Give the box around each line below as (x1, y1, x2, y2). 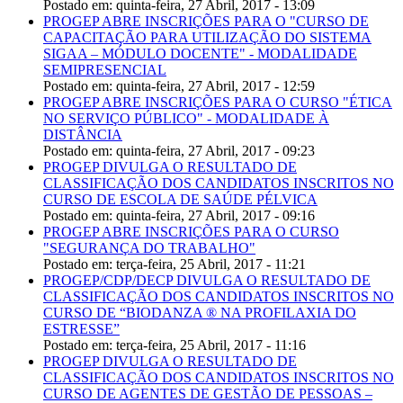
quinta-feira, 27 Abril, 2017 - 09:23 (116, 143, 315, 159)
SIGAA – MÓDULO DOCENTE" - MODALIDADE (43, 46, 357, 62)
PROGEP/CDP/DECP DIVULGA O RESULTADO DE (43, 273, 371, 289)
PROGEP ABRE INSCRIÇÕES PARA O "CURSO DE (43, 13, 369, 30)
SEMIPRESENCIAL (43, 62, 166, 78)
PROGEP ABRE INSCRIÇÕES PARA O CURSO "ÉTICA (43, 94, 392, 111)
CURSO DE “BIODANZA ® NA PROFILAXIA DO (43, 305, 356, 321)
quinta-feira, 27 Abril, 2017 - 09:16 (116, 208, 315, 224)
